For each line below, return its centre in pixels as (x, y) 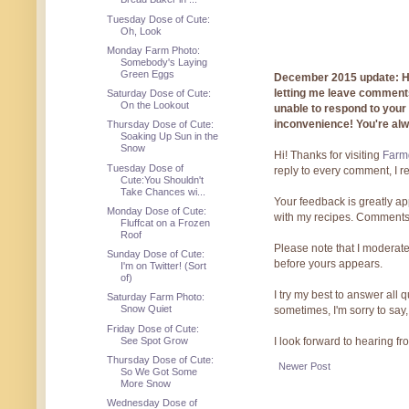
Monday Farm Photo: (154, 50)
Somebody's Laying (164, 62)
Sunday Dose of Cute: (156, 254)
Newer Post (304, 367)
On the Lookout (155, 105)
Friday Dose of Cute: (153, 328)
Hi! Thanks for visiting (328, 156)
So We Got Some (159, 371)
